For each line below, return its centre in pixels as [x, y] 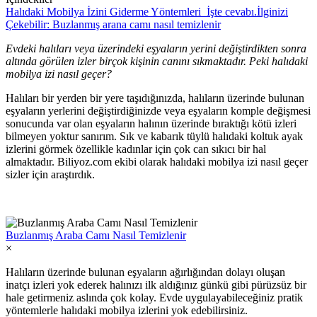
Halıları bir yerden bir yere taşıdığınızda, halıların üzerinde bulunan [155, 98]
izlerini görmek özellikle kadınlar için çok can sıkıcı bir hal [136, 149]
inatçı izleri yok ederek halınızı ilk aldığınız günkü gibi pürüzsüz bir [156, 284]
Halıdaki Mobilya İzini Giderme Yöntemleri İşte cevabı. [131, 11]
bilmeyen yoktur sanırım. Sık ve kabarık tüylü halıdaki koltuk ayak [154, 136]
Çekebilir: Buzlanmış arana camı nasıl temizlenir [113, 24]
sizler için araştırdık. [50, 174]
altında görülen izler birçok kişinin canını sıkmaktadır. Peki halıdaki [157, 61]
